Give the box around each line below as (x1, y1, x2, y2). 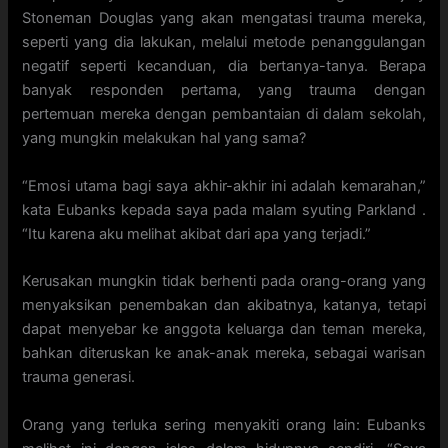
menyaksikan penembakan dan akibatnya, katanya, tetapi (22, 296, 426, 315)
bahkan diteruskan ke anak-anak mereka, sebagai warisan (22, 344, 426, 363)
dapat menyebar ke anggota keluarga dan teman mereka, (22, 320, 426, 339)
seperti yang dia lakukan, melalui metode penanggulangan (22, 33, 426, 52)
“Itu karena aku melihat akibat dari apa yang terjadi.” (22, 224, 372, 243)
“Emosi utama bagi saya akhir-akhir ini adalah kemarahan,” (22, 176, 426, 195)
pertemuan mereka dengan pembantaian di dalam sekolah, (22, 105, 426, 124)
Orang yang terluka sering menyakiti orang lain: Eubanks (22, 415, 426, 434)
